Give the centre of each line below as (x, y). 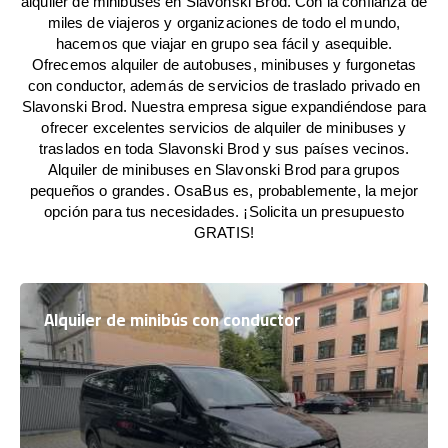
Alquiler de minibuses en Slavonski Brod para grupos (224, 169)
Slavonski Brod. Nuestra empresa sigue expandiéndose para (224, 106)
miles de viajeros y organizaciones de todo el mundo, (224, 22)
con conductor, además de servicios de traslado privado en (224, 85)
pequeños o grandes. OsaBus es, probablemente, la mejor (224, 190)
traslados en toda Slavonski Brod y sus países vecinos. (224, 148)
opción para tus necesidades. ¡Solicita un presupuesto (224, 211)
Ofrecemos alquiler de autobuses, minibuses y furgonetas (224, 64)
